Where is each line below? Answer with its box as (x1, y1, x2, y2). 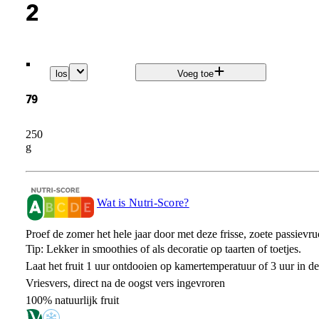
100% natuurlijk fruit (25, 293, 119, 306)
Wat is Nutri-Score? (96, 196, 189, 209)
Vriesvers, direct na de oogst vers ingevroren (25, 276, 225, 289)
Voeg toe (177, 68, 214, 80)
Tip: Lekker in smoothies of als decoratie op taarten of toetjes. (25, 242, 301, 255)
